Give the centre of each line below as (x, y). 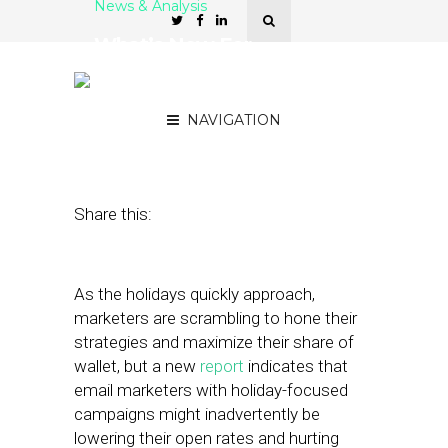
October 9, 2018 (145, 134)
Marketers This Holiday (206, 69)
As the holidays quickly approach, (194, 294)
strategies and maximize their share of (214, 342)
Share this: (113, 214)
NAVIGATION (234, 120)
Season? (134, 93)
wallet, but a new (137, 366)
